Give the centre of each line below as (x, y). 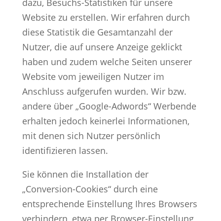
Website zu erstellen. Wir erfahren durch (106, 17)
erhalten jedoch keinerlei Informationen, (106, 121)
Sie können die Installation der (85, 174)
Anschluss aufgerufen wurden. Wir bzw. (104, 91)
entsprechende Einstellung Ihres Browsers (110, 203)
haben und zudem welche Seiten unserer (107, 61)
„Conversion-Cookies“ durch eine (90, 189)
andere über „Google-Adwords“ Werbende (109, 106)
